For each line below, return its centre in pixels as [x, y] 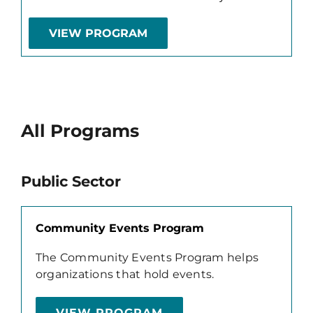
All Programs [80, 130]
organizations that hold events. [125, 274]
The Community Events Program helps [147, 257]
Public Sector [71, 181]
